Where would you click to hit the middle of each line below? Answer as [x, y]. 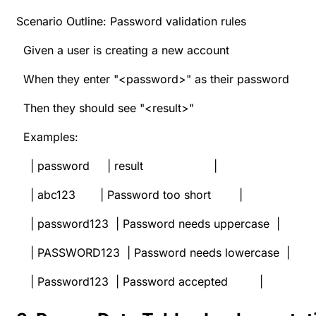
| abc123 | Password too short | [129, 195]
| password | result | [117, 166]
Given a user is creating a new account [123, 50]
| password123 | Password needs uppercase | [152, 224]
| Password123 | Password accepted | [140, 282]
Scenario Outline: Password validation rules [131, 22]
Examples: [47, 137]
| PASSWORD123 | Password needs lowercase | [153, 253]
